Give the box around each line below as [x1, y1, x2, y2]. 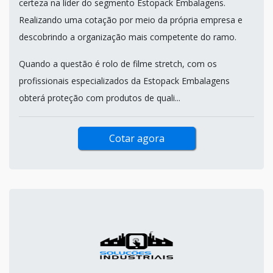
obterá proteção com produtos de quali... [19, 91, 180, 104]
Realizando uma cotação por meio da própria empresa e [19, 13, 243, 26]
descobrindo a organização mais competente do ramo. [19, 30, 236, 43]
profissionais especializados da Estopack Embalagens [19, 74, 230, 87]
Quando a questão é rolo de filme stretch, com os [19, 57, 217, 69]
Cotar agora [108, 131, 165, 145]
